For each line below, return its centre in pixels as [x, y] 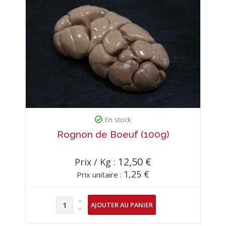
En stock [118, 119]
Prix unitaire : [100, 174]
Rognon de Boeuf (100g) [113, 134]
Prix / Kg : [96, 162]
